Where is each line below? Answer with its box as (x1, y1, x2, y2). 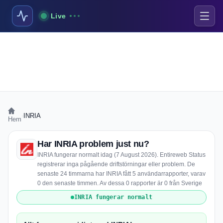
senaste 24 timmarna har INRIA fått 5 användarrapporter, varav (37, 170, 206, 177)
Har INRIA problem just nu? (37, 139, 149, 149)
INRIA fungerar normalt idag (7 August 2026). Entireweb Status (37, 151, 206, 158)
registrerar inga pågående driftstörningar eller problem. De (37, 161, 195, 168)
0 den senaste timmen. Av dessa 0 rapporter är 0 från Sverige (37, 180, 202, 187)
